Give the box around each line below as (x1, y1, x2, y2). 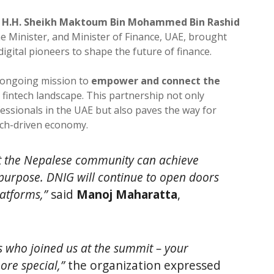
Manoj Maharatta (76, 185, 177, 202)
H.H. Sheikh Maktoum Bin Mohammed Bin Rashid (2, 15, 240, 29)
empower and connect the (91, 73, 220, 87)
